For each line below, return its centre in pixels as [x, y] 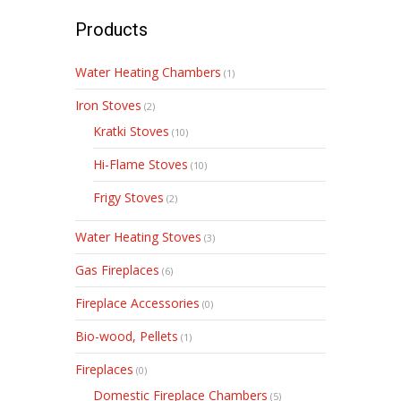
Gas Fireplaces [117, 270]
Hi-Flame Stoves [141, 165]
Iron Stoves [108, 106]
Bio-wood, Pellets [127, 337]
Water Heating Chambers [148, 73]
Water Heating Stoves [138, 237]
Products [111, 30]
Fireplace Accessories [137, 303]
